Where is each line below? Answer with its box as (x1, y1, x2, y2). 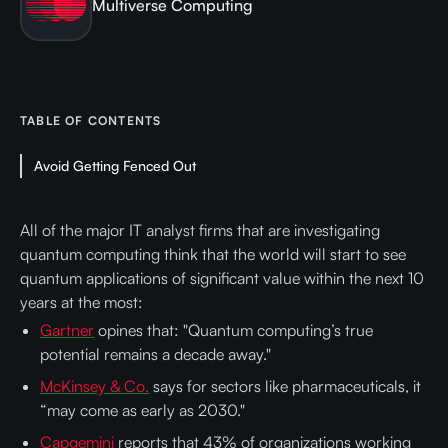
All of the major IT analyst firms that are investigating (20, 220, 380, 240)
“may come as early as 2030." (40, 400, 245, 420)
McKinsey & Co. (40, 376, 149, 396)
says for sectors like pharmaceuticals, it (149, 376, 421, 396)
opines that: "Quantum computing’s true (94, 320, 373, 340)
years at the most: (20, 292, 143, 312)
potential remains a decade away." (40, 344, 271, 364)
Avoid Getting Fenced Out (33, 157, 196, 174)
